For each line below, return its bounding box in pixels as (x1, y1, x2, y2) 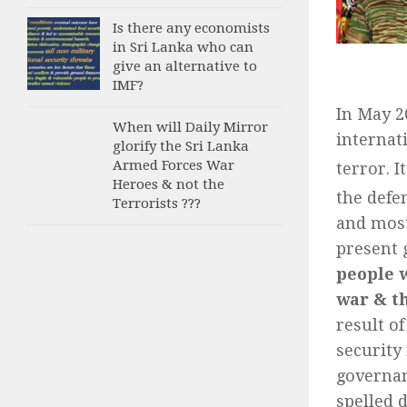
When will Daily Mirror (113, 119, 268, 136)
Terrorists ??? (113, 195, 201, 213)
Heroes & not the (113, 176, 224, 194)
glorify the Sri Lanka (113, 138, 249, 155)
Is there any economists (113, 20, 270, 37)
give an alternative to (113, 58, 257, 75)
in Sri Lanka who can (113, 39, 253, 56)
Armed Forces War (113, 157, 234, 174)
